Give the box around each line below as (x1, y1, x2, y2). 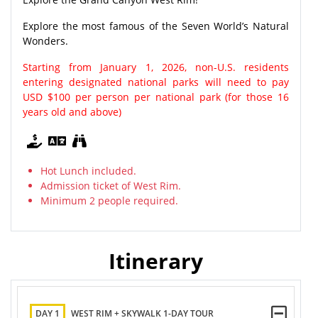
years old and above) (23, 104, 121, 119)
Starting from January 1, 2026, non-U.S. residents (23, 60, 289, 74)
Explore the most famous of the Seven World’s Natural (23, 18, 289, 33)
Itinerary (109, 246, 203, 275)
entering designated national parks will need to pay (23, 75, 289, 89)
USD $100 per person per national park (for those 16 (23, 89, 289, 104)
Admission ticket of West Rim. (40, 178, 181, 192)
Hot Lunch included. (40, 163, 136, 177)
